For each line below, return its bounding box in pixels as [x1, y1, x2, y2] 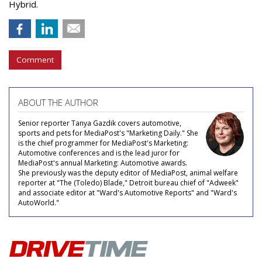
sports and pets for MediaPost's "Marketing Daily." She [18, 127, 198, 138]
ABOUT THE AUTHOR [18, 96, 98, 108]
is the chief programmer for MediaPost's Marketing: [18, 137, 188, 148]
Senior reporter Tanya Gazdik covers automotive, [18, 118, 181, 128]
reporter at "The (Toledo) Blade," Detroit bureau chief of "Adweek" [18, 177, 239, 188]
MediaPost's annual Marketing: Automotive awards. [18, 157, 187, 168]
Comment [16, 54, 54, 65]
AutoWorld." [18, 197, 59, 208]
